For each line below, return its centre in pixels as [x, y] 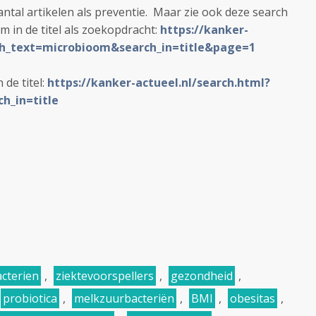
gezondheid [202, 276]
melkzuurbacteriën [124, 298]
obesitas [253, 298]
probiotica [30, 298]
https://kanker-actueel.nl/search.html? [159, 83]
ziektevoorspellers [105, 276]
